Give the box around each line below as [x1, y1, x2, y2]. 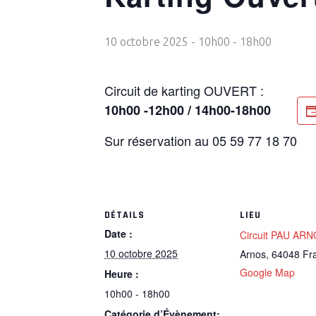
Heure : [104, 267, 139, 281]
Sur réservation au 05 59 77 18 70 [104, 131, 297, 150]
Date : [104, 226, 133, 241]
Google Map [240, 265, 295, 279]
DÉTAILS [104, 209, 145, 221]
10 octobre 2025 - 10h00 [104, 35, 230, 48]
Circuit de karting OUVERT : [104, 81, 264, 99]
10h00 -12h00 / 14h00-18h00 [104, 101, 271, 119]
